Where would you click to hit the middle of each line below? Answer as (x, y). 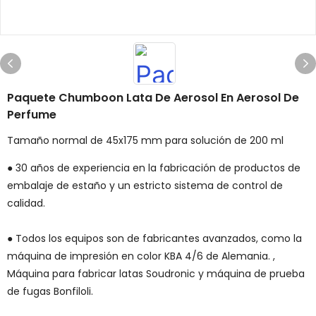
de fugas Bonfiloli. (50, 291)
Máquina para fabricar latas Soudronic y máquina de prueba (156, 274)
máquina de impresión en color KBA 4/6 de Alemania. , (141, 256)
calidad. (26, 203)
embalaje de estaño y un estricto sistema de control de (145, 186)
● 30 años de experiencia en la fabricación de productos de (154, 168)
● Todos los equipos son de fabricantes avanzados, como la (154, 238)
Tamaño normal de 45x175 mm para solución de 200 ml (145, 140)
